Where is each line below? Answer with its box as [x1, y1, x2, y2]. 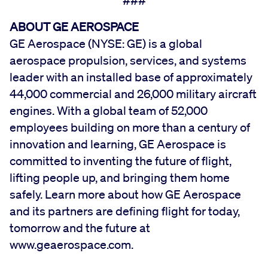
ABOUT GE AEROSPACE [10, 19, 139, 34]
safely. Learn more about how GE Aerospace [10, 187, 241, 202]
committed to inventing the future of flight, [10, 153, 232, 168]
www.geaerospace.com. [10, 237, 136, 252]
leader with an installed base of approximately [10, 69, 252, 84]
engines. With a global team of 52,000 [10, 103, 208, 118]
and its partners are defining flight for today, [10, 203, 240, 218]
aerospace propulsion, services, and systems [10, 53, 246, 68]
